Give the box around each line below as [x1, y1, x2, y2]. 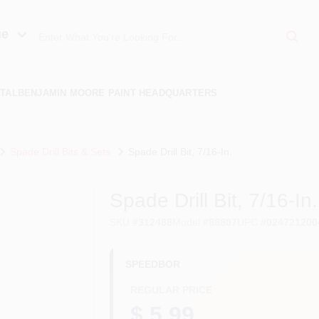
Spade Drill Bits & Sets [9, 145, 110, 157]
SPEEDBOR [125, 258, 181, 270]
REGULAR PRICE [130, 284, 213, 296]
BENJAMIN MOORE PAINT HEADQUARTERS [17, 87, 218, 98]
